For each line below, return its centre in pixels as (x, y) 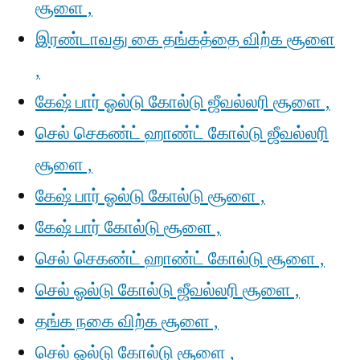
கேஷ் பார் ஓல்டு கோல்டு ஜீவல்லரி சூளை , (183, 102)
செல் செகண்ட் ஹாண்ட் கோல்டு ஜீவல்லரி (182, 133)
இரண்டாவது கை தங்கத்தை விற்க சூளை (185, 39)
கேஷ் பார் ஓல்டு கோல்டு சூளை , (150, 196)
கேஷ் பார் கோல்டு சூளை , (128, 227)
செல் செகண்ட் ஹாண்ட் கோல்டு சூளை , (180, 259)
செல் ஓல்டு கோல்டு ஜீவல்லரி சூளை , (168, 290)
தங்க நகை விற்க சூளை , (127, 321)
